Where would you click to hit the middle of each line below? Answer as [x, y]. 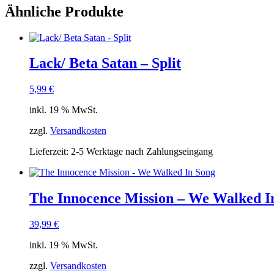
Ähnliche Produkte [64, 11]
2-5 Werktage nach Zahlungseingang [142, 152]
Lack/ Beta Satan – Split [105, 63]
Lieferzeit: [50, 152]
